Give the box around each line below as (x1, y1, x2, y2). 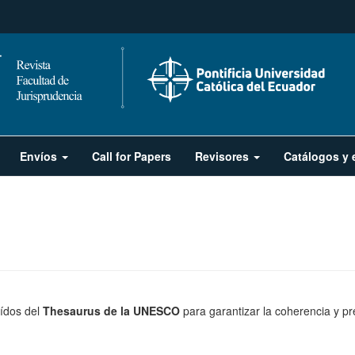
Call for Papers (92, 147, 171, 164)
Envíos (20, 147, 60, 164)
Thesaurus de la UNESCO (42, 302, 180, 319)
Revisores (195, 147, 252, 164)
